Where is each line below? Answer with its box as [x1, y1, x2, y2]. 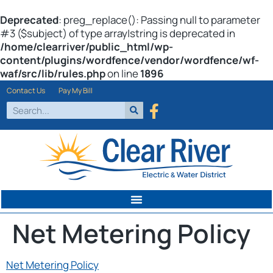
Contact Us [7, 85, 45, 96]
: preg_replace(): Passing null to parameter [58, 13, 260, 27]
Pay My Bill [58, 85, 93, 96]
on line [105, 66, 140, 80]
